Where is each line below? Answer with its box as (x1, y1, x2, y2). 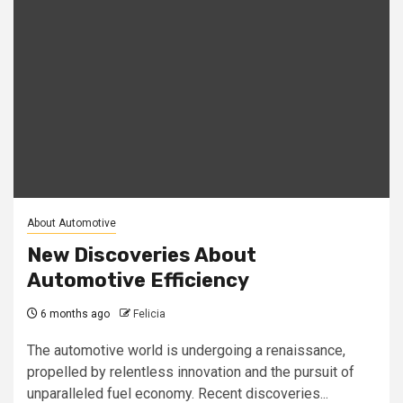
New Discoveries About (27, 242, 256, 267)
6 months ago (38, 307, 110, 320)
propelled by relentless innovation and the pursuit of (27, 363, 354, 381)
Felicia (133, 307, 166, 320)
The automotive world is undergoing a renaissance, (27, 341, 345, 359)
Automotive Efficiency (27, 267, 249, 292)
